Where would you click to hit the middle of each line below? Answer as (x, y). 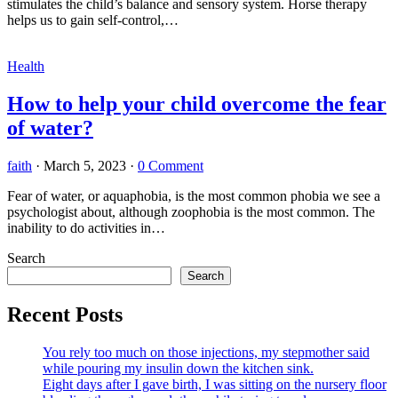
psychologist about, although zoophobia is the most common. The (191, 211)
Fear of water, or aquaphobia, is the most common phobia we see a (194, 195)
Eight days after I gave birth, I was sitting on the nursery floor (215, 384)
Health (26, 66)
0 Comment (171, 165)
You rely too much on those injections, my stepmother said (206, 352)
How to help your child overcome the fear (197, 103)
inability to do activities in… (86, 227)
